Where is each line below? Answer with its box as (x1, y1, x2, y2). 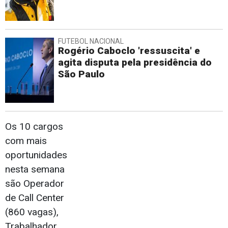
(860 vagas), (5, 206, 59, 218)
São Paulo (58, 68, 105, 80)
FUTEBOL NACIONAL (58, 37, 124, 46)
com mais (5, 135, 47, 147)
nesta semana (5, 163, 65, 176)
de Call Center (5, 192, 64, 204)
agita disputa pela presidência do (58, 56, 212, 69)
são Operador (5, 178, 64, 190)
